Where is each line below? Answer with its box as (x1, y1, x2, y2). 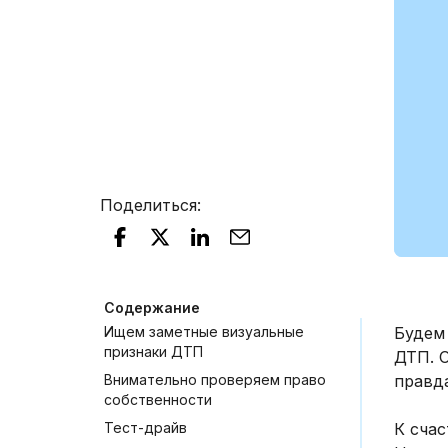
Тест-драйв (104, 418, 187, 436)
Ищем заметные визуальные (104, 322, 304, 340)
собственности (104, 390, 212, 408)
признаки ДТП (104, 342, 203, 360)
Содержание (104, 298, 200, 316)
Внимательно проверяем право (104, 370, 326, 388)
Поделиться (100, 194, 197, 215)
